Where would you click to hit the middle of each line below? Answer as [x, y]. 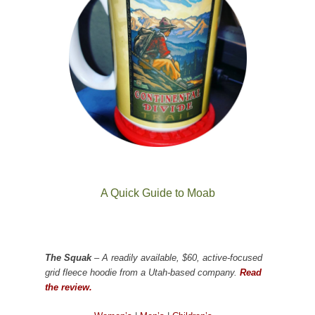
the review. [69, 288]
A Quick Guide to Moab [157, 193]
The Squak [68, 258]
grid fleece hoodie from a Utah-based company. [142, 273]
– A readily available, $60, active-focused [177, 258]
